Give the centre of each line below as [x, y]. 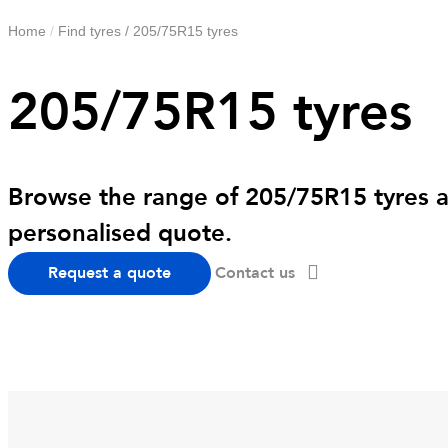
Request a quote [109, 273]
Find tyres [89, 31]
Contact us [255, 273]
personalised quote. [120, 233]
